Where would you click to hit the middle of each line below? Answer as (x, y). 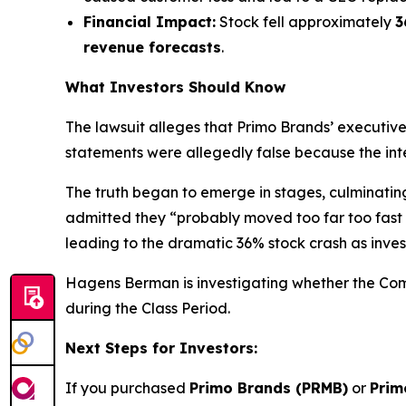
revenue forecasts (152, 47)
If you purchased (127, 388)
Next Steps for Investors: (161, 348)
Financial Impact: (150, 22)
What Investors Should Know (175, 87)
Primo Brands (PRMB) (269, 388)
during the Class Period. (148, 308)
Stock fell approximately (305, 22)
